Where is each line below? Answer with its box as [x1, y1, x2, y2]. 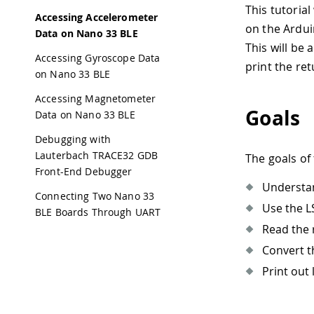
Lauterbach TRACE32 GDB [35, 149, 158, 162]
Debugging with [35, 132, 111, 146]
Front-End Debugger [35, 165, 132, 178]
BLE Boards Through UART [35, 205, 161, 219]
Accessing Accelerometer [35, 11, 158, 24]
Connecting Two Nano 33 [35, 189, 155, 203]
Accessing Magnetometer [35, 92, 156, 105]
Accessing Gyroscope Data [35, 51, 161, 64]
